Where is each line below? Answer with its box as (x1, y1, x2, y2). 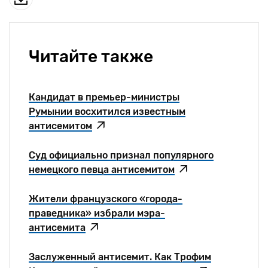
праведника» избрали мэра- (29, 208, 165, 219)
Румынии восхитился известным (29, 106, 185, 117)
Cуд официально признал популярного (29, 150, 214, 161)
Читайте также (29, 47, 153, 66)
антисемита (29, 222, 86, 233)
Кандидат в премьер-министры (29, 92, 179, 103)
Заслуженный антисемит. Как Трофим (29, 251, 211, 263)
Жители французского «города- (29, 193, 182, 205)
